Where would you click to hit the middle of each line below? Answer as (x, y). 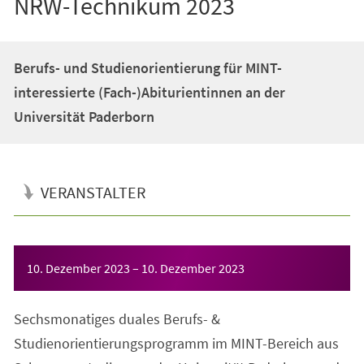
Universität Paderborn (84, 116)
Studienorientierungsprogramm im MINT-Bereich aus (176, 343)
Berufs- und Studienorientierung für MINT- (147, 67)
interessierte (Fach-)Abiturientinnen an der (149, 92)
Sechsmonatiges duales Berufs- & (117, 318)
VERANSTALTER (93, 192)
